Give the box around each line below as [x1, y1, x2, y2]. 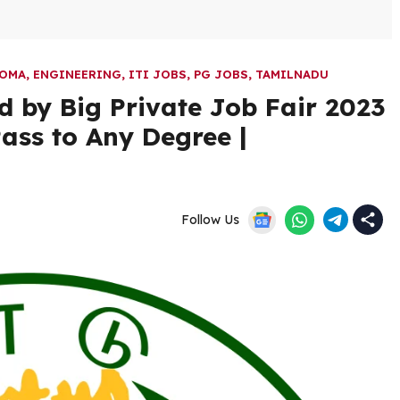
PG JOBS [194, 67, 248, 81]
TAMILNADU [255, 67, 329, 81]
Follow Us [181, 211, 240, 228]
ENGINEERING [33, 67, 121, 81]
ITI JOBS [129, 67, 187, 81]
